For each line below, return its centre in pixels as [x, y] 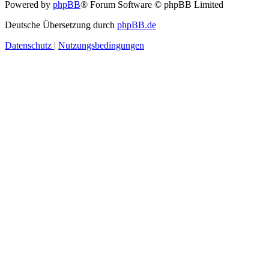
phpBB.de [137, 25]
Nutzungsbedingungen [101, 46]
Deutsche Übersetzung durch [61, 25]
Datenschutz [28, 46]
